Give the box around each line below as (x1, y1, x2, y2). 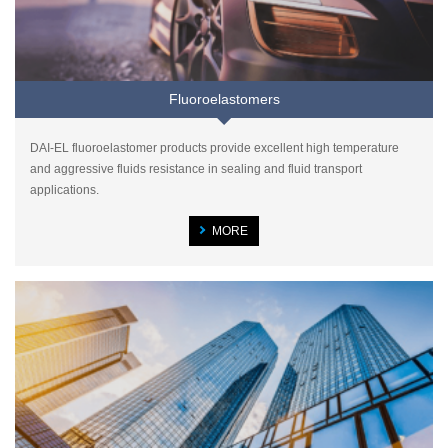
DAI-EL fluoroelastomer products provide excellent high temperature (30, 140, 399, 155)
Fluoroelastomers (168, 91, 280, 107)
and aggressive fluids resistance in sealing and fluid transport (30, 161, 362, 176)
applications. (30, 182, 99, 197)
